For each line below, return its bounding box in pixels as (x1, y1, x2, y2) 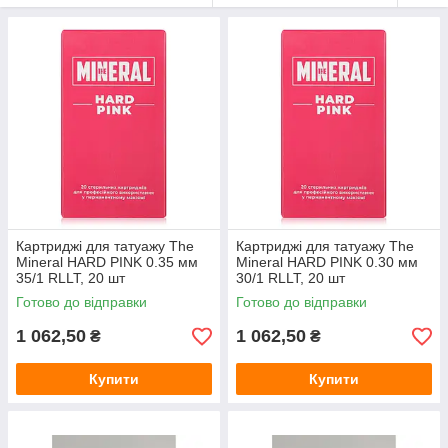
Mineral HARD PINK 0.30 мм (236, 254, 418, 271)
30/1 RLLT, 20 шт (236, 270, 345, 287)
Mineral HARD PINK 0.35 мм (16, 254, 198, 271)
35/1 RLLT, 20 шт (16, 270, 125, 287)
